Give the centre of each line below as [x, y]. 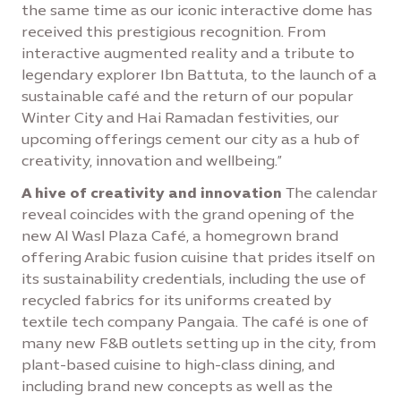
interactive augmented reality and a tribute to [188, 53]
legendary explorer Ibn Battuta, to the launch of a [199, 75]
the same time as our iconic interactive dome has [197, 10]
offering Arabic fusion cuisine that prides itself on [198, 257]
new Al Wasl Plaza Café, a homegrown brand [180, 236]
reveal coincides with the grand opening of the [188, 214]
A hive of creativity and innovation [152, 193]
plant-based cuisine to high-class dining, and [178, 365]
